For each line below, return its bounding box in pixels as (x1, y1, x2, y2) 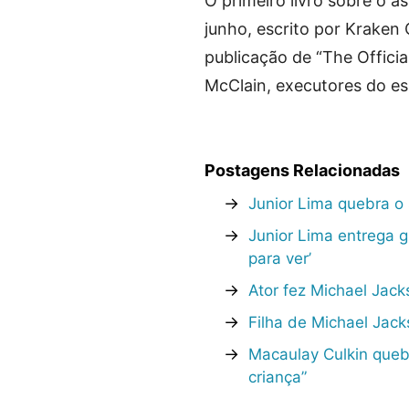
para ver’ (248, 248, 311, 267)
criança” (248, 367, 307, 386)
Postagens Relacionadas (204, 160, 400, 180)
